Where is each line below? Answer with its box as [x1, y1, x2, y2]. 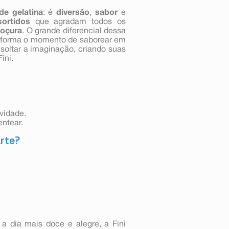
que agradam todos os [30, 18, 126, 26]
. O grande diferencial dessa [22, 27, 126, 35]
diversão [56, 9, 90, 16]
